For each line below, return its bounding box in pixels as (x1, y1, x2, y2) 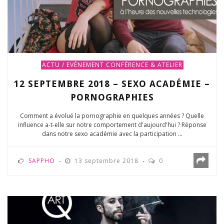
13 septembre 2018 (74, 156, 140, 165)
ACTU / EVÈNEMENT (41, 60, 104, 69)
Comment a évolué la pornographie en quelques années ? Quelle (20, 111, 204, 120)
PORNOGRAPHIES (70, 92, 154, 103)
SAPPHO (28, 156, 55, 165)
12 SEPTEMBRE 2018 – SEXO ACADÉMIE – (14, 78, 210, 89)
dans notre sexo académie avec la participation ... (41, 129, 182, 138)
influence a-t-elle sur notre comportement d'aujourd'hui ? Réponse (17, 120, 206, 129)
